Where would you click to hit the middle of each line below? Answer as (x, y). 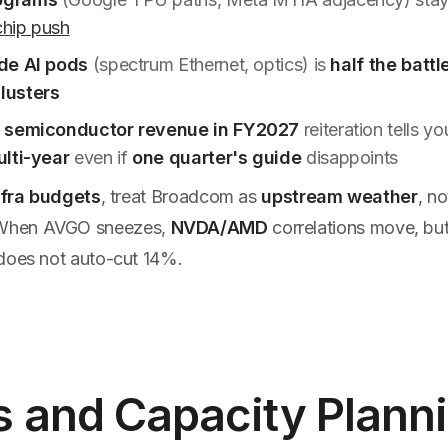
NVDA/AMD (219, 227)
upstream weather (339, 196)
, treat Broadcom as (181, 196)
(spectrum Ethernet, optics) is (209, 64)
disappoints (349, 157)
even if (101, 157)
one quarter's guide (217, 157)
